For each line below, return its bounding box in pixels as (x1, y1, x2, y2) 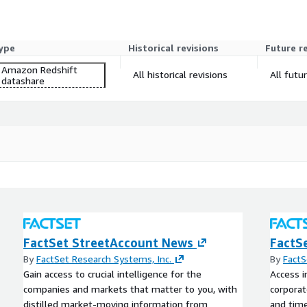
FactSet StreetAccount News (23, 234, 193, 250)
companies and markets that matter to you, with (23, 282, 237, 295)
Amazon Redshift (1, 63, 77, 75)
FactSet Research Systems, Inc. (36, 252, 171, 265)
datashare (1, 74, 45, 86)
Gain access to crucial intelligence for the (23, 267, 201, 280)
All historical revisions (133, 68, 228, 80)
